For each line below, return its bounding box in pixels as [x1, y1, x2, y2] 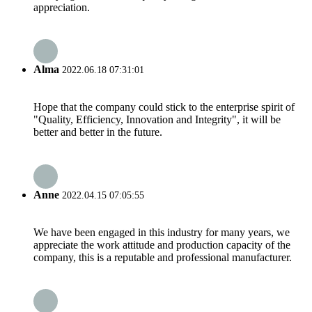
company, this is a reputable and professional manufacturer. [33, 251, 292, 263]
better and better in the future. [33, 126, 162, 139]
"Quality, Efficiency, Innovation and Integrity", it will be [33, 114, 281, 126]
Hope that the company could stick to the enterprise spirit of [33, 101, 295, 114]
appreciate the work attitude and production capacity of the [33, 238, 290, 251]
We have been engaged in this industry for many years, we [33, 226, 290, 238]
